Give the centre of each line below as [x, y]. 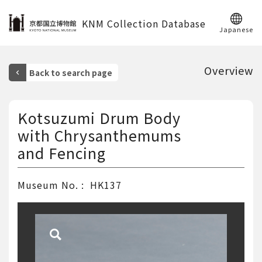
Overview [229, 70]
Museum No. [48, 185]
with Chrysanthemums [99, 135]
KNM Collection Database [144, 24]
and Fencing [62, 153]
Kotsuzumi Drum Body [99, 118]
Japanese [236, 29]
